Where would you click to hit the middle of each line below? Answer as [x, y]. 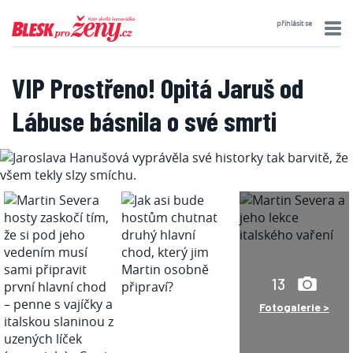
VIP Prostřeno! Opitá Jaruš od [158, 87]
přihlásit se [295, 24]
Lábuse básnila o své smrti [144, 121]
